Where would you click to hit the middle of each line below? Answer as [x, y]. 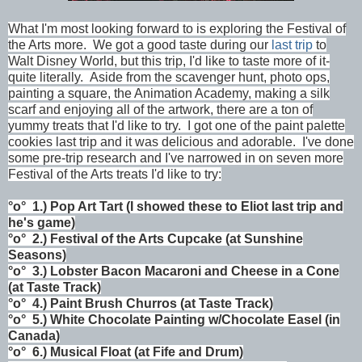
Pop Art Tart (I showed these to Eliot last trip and [197, 207]
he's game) [42, 223]
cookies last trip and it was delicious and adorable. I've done [181, 142]
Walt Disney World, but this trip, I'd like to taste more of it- [169, 61]
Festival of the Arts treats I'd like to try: [115, 175]
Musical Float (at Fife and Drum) [147, 352]
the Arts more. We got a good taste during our [140, 45]
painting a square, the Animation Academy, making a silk [169, 94]
